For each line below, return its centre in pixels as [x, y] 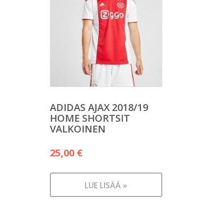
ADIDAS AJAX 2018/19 [99, 108]
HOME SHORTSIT [90, 118]
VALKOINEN [78, 129]
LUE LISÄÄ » [106, 186]
